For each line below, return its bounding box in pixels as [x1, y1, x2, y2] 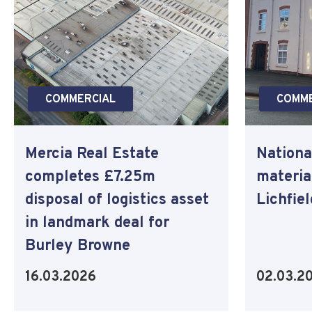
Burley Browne [25, 236, 130, 256]
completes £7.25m [25, 167, 155, 187]
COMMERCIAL [45, 92, 116, 107]
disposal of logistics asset [25, 190, 209, 210]
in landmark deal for [25, 213, 169, 233]
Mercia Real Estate [25, 144, 159, 164]
